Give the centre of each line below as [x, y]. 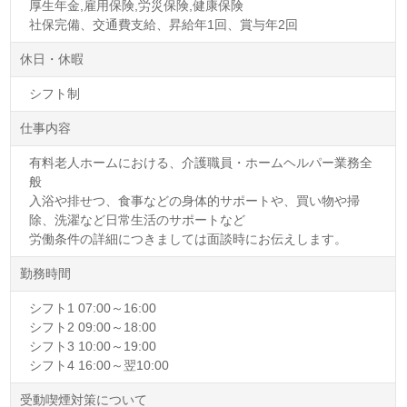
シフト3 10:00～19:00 [93, 346]
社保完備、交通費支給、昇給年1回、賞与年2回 [164, 24]
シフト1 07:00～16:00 [93, 308]
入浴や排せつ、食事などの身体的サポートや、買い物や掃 [195, 200]
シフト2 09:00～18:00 [93, 327]
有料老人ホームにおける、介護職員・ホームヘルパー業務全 [201, 162]
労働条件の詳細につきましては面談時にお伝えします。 [189, 238]
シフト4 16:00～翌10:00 [99, 365]
